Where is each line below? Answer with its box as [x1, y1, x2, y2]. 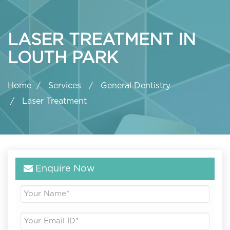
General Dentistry [101, 82, 170, 90]
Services [48, 82, 84, 90]
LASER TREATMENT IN [8, 31, 196, 48]
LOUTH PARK [8, 49, 118, 66]
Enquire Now [33, 164, 95, 174]
